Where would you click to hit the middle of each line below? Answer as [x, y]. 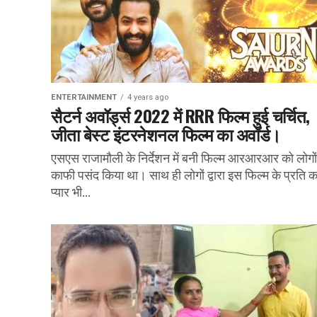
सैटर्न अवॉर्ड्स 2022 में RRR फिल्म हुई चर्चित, [180, 115]
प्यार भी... [71, 192]
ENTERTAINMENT [84, 97]
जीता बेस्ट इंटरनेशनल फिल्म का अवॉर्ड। [166, 134]
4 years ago [148, 97]
